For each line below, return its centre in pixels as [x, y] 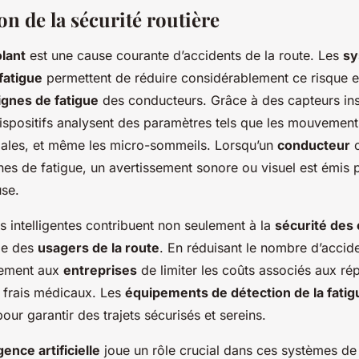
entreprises [100, 270]
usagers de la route [99, 248]
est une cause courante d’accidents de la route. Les [184, 56]
